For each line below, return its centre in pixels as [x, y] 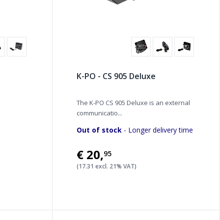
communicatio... [99, 113]
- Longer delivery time [157, 130]
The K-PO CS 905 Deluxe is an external [133, 103]
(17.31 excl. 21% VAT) [106, 166]
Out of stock [99, 130]
